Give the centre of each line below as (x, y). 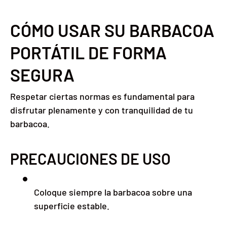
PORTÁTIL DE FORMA (88, 53)
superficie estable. (72, 206)
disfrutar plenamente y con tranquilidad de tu (102, 110)
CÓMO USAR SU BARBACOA (112, 30)
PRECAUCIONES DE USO (90, 158)
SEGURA (42, 75)
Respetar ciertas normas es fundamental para (102, 96)
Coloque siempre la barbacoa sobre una (113, 192)
